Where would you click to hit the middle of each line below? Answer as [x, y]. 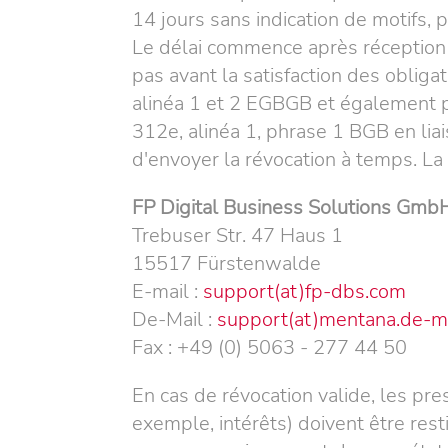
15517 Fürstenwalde [226, 263]
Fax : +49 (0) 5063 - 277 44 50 [269, 347]
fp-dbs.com [355, 291]
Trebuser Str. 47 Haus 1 [237, 235]
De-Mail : [174, 319]
